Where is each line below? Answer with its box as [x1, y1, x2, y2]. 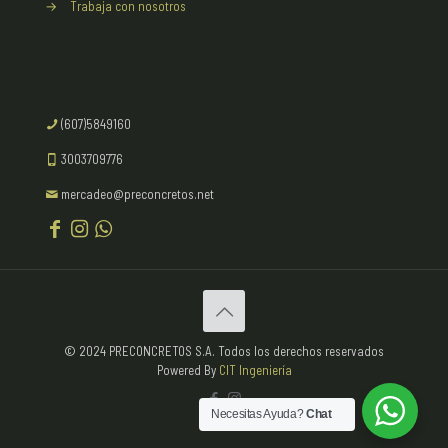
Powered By [156, 361, 219, 378]
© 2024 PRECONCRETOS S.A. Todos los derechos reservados [64, 342, 384, 359]
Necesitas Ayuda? [211, 407, 306, 421]
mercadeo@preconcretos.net [58, 185, 214, 202]
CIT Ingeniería [218, 361, 292, 378]
